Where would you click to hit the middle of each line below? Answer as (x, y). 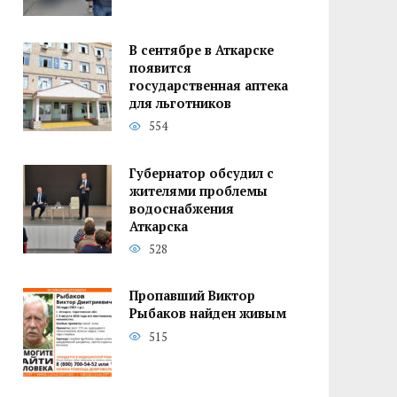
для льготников (180, 104)
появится (160, 68)
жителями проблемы (198, 191)
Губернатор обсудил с (202, 174)
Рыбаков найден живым (208, 314)
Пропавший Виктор (192, 296)
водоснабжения (182, 209)
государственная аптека (209, 86)
